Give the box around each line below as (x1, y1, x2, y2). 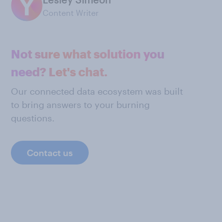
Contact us (27, 147, 73, 158)
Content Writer (43, 8, 99, 17)
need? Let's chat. (11, 64, 108, 79)
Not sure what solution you (11, 47, 165, 61)
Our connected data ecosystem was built (11, 86, 183, 97)
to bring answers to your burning (11, 99, 150, 110)
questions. (11, 112, 55, 123)
